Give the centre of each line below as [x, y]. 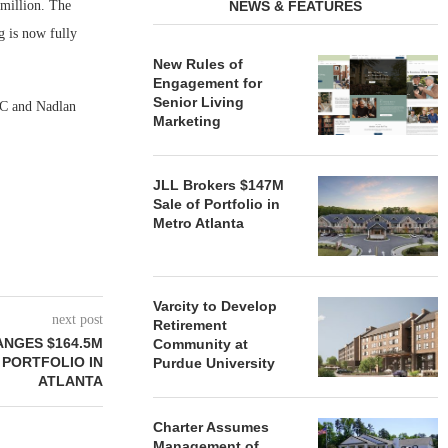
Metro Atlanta [199, 223]
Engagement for [208, 83]
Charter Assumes [211, 427]
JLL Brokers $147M [219, 185]
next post [78, 319]
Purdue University [216, 363]
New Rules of [198, 64]
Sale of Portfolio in [217, 204]
